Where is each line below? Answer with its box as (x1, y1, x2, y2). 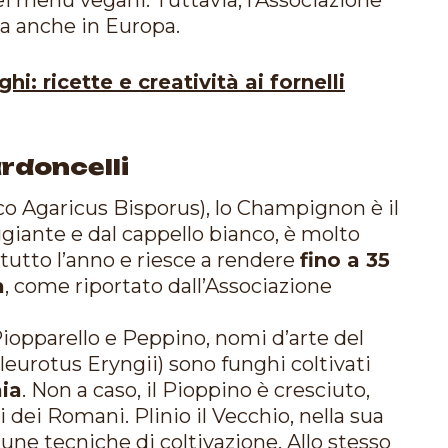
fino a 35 (300, 247, 390, 272)
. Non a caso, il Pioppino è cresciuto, (22, 377, 370, 402)
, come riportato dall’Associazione (5, 273, 332, 298)
